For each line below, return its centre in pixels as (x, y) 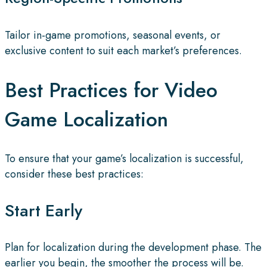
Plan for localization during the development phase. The (133, 247)
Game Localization (86, 119)
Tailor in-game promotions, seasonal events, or (113, 35)
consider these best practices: (74, 174)
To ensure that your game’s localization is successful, (124, 158)
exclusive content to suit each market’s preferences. (123, 51)
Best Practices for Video (111, 90)
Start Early (44, 210)
